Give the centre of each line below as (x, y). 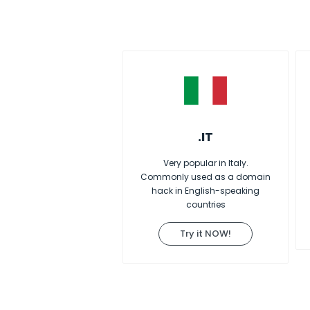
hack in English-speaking (206, 191)
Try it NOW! (206, 234)
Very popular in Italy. (206, 163)
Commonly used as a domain (206, 177)
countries (206, 204)
